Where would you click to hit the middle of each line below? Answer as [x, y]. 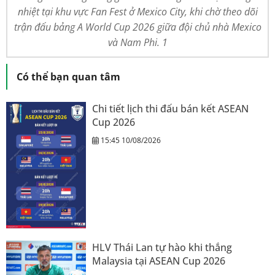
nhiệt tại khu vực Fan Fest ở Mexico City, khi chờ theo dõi [137, 11]
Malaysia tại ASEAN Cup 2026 [159, 261]
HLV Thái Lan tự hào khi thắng [162, 248]
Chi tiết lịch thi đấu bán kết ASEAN [170, 108]
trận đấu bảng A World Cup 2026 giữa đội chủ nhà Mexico [137, 27]
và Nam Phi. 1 [137, 42]
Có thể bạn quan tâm [68, 76]
